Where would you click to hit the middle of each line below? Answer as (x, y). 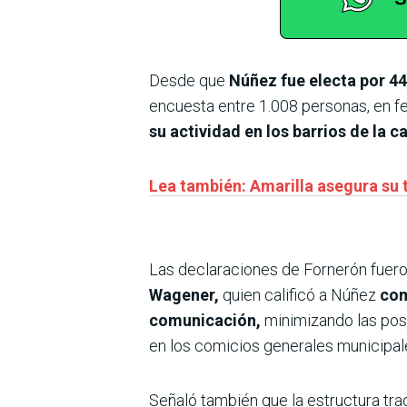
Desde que (189, 81)
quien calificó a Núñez (299, 295)
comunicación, (205, 321)
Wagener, (186, 295)
